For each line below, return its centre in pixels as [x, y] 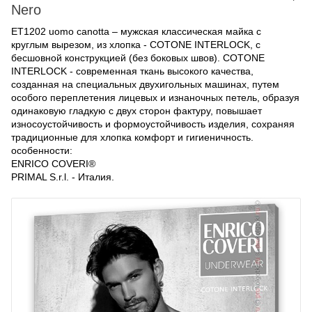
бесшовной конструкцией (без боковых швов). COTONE [138, 58]
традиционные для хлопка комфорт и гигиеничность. [132, 137]
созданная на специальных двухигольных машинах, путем [145, 84]
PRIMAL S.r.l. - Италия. [63, 177]
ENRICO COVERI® [53, 164]
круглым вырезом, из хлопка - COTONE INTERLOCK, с [136, 45]
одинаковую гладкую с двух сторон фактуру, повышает [136, 111]
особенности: [42, 150]
